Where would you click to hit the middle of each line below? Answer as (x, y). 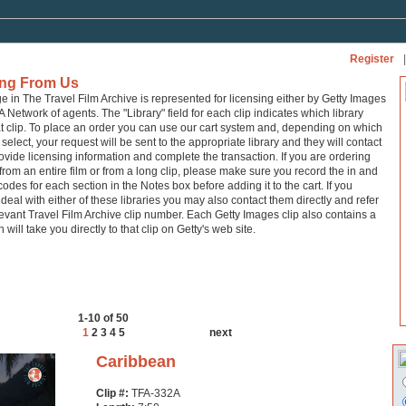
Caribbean (136, 362)
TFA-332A (156, 393)
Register (372, 59)
